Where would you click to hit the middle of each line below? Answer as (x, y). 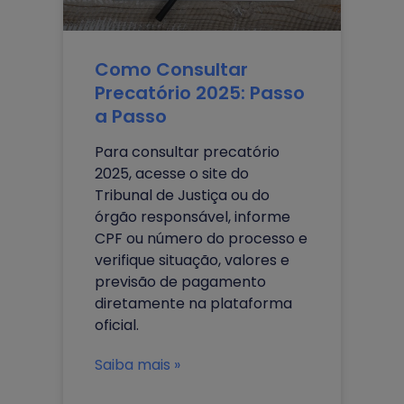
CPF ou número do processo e (201, 238)
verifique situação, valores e (192, 260)
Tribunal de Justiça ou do (182, 195)
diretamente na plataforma (193, 303)
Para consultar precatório (187, 151)
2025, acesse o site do (172, 173)
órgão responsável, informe (193, 216)
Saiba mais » (138, 364)
